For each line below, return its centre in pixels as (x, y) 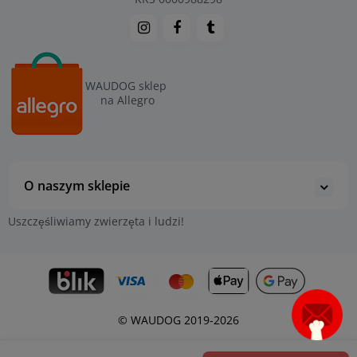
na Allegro (127, 100)
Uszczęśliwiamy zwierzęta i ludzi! (96, 221)
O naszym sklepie (77, 185)
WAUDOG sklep (127, 86)
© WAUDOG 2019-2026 (178, 320)
